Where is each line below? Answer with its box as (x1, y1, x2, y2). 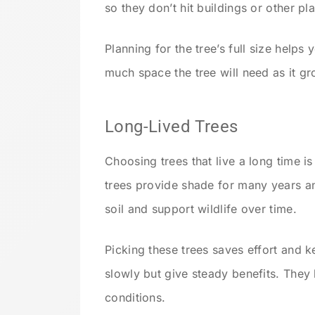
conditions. (105, 290, 166, 304)
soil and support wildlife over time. (105, 201, 297, 216)
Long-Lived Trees (105, 116, 238, 136)
